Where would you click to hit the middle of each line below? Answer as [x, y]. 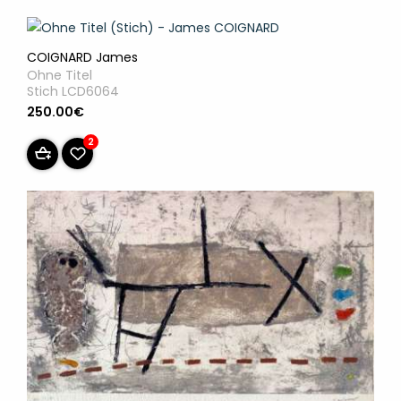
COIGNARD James [82, 58]
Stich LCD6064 [73, 92]
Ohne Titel [60, 76]
